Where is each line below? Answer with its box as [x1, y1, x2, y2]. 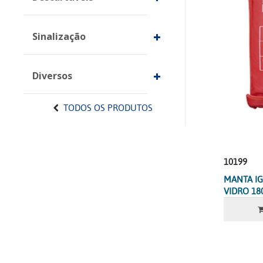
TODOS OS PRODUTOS [63, 102, 153, 114]
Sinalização [32, 30, 86, 43]
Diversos [32, 69, 72, 82]
